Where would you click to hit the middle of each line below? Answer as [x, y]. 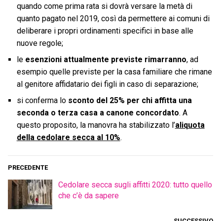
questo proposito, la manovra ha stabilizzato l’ [96, 125]
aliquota [190, 125]
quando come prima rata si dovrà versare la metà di [104, 6]
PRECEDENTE [28, 168]
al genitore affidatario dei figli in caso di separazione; [107, 84]
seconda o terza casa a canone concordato [98, 113]
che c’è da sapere [89, 196]
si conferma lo [42, 101]
